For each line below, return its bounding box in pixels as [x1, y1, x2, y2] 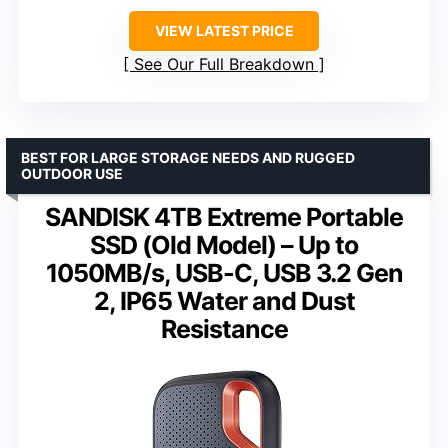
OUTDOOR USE [21, 164, 123, 182]
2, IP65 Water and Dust [93, 285, 355, 316]
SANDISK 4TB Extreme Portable [45, 201, 403, 232]
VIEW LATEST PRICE [154, 21, 294, 39]
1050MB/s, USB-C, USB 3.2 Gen [45, 257, 403, 288]
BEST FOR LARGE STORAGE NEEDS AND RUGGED [21, 148, 355, 166]
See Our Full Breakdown [134, 53, 314, 74]
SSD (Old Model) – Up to [90, 229, 358, 260]
